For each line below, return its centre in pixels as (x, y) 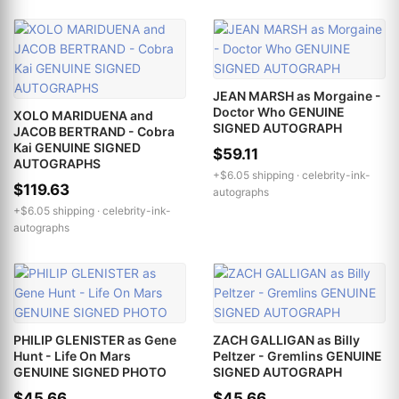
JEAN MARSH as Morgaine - (297, 95)
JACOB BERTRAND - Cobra (94, 131)
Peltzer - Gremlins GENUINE (297, 355)
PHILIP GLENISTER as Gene (95, 339)
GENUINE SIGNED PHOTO (90, 371)
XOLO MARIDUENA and (83, 115)
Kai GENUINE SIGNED (77, 147)
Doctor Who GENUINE (279, 111)
